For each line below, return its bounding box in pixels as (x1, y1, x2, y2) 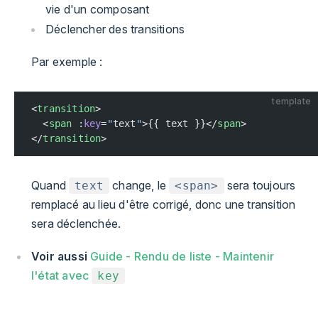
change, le (109, 177, 170, 192)
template (272, 95, 311, 106)
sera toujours (224, 177, 296, 192)
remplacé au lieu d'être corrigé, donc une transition (31, 197, 296, 212)
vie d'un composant (45, 1, 150, 16)
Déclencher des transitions (45, 21, 185, 36)
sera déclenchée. (31, 216, 121, 231)
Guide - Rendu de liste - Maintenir (90, 249, 275, 264)
